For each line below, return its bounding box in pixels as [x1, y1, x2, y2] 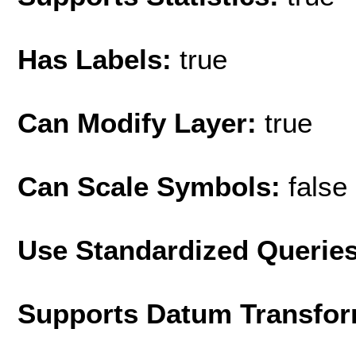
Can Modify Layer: [17, 106, 265, 138]
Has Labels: [17, 43, 180, 75]
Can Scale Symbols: [17, 170, 288, 202]
